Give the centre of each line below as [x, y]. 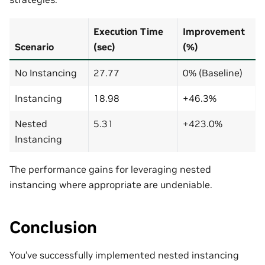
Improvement [214, 31]
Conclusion [53, 227]
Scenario [34, 46]
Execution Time [128, 31]
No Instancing [46, 72]
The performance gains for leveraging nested [110, 169]
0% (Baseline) [213, 72]
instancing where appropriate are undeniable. [111, 184]
